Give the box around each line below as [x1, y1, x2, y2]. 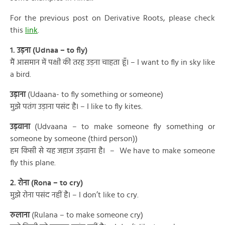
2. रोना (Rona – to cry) [10, 179, 83, 187]
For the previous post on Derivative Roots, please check [10, 14, 215, 22]
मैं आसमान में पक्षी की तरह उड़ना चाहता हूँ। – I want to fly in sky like [10, 58, 215, 66]
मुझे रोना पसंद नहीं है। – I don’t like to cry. [10, 191, 139, 199]
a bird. [10, 70, 31, 78]
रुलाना [10, 211, 30, 219]
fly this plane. [10, 159, 56, 167]
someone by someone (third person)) [10, 135, 138, 143]
